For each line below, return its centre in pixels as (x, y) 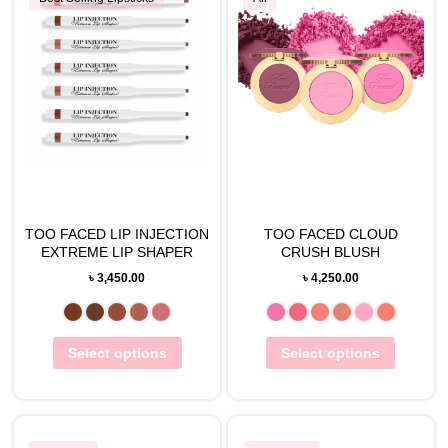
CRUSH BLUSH (331, 251)
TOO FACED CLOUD (330, 233)
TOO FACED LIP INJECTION (117, 233)
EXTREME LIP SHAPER (117, 251)
